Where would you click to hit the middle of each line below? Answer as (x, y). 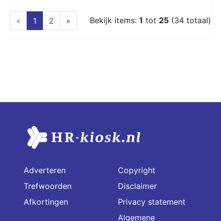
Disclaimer (137, 186)
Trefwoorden (48, 186)
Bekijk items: (114, 20)
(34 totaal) (190, 20)
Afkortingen (46, 202)
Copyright (137, 170)
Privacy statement (152, 202)
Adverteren (45, 170)
